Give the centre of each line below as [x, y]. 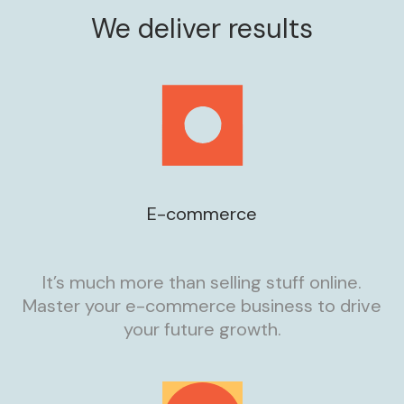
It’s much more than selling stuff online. [202, 282]
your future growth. [202, 329]
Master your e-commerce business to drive [202, 305]
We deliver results [202, 28]
